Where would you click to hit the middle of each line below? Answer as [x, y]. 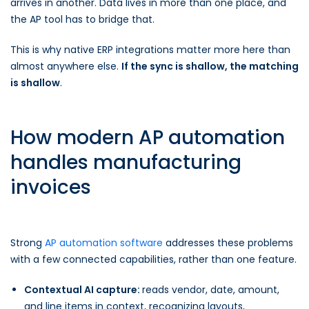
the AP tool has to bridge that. [82, 19]
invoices [51, 187]
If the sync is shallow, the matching [210, 66]
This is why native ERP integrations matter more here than [150, 50]
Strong [28, 243]
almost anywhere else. [66, 66]
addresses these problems [228, 243]
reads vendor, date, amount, [211, 290]
